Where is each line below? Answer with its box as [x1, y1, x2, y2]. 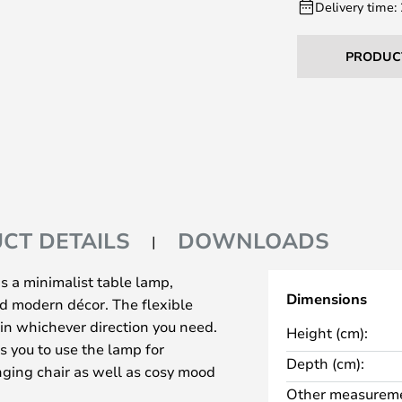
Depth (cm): [285, 354, 364, 373]
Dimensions [285, 289, 367, 310]
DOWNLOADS [178, 226, 329, 256]
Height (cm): [285, 323, 368, 343]
